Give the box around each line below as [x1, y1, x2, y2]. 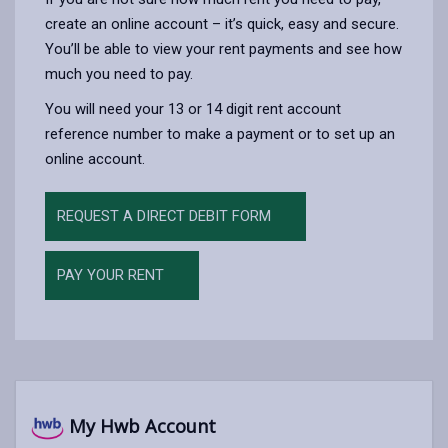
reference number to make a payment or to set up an [45, 124, 395, 143]
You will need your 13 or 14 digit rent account [45, 99, 341, 118]
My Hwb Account [64, 414, 217, 439]
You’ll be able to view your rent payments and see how [45, 39, 402, 58]
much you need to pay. [45, 64, 197, 83]
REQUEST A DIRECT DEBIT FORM [57, 206, 271, 225]
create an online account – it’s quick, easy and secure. [45, 14, 399, 33]
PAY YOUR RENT [57, 265, 164, 284]
